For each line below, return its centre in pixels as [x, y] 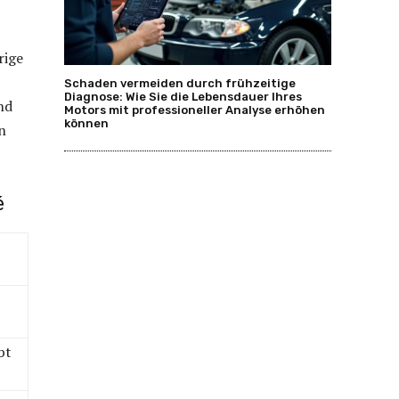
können [86, 123]
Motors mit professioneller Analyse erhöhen [195, 110]
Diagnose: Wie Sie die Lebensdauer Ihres [183, 96]
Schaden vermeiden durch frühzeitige [180, 83]
